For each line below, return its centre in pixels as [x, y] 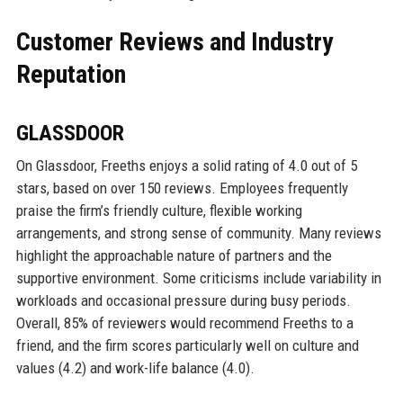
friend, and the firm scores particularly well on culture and [187, 345]
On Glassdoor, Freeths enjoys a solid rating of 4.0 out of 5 [186, 165]
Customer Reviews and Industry [174, 41]
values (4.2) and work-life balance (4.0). [135, 367]
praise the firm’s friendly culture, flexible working [159, 210]
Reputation [71, 74]
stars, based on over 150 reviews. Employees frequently [182, 188]
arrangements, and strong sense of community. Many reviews [198, 233]
